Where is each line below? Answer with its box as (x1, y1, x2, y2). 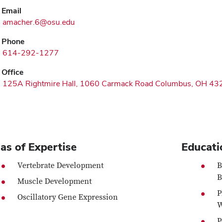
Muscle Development (17, 176, 92, 187)
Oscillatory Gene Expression (17, 192, 118, 203)
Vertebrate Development (17, 161, 104, 171)
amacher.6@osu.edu (2, 17, 75, 28)
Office (1, 67, 24, 78)
